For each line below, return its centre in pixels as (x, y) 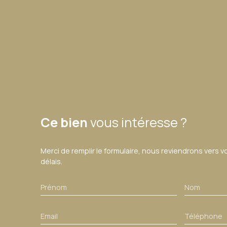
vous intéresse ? (139, 122)
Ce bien (64, 122)
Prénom (54, 187)
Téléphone (203, 216)
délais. (51, 161)
